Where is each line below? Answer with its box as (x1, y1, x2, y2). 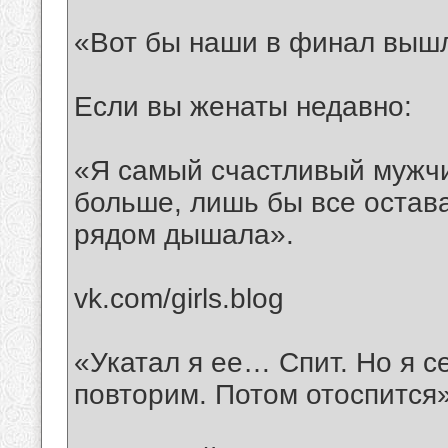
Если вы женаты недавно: (74, 91, 412, 123)
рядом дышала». (74, 219, 294, 251)
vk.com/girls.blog (74, 283, 284, 315)
